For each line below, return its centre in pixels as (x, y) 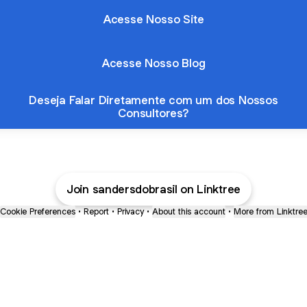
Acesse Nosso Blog (153, 63)
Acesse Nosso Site (153, 19)
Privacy (130, 211)
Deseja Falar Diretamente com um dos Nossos (153, 100)
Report (96, 211)
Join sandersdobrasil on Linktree (153, 189)
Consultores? (153, 113)
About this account (188, 211)
